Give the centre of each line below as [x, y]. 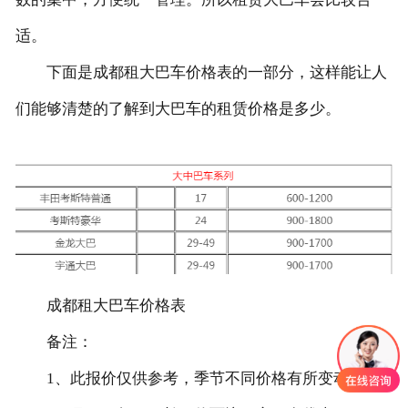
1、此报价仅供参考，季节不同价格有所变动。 [189, 378]
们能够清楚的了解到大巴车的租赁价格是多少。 [178, 109]
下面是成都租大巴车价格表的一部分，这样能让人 [201, 73]
